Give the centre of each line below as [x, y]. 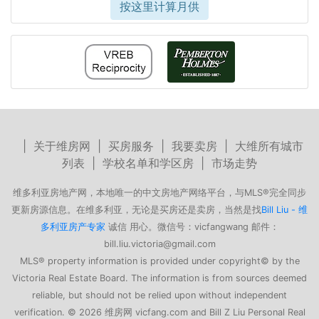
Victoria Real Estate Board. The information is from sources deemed [159, 278]
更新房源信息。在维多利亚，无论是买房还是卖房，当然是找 [136, 210]
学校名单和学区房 [148, 163]
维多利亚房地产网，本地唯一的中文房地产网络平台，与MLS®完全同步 [159, 193]
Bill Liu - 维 [284, 210]
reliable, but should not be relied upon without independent [159, 296]
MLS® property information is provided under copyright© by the [159, 261]
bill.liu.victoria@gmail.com [159, 244]
